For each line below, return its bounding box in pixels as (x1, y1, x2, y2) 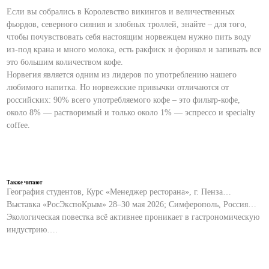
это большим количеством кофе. (7, 58, 126, 67)
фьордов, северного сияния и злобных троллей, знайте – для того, (7, 20, 247, 29)
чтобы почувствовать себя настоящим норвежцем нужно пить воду (7, 32, 252, 41)
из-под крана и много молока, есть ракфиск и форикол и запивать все (7, 45, 262, 54)
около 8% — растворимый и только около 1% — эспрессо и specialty (7, 108, 256, 117)
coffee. (7, 121, 31, 130)
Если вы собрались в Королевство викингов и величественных (7, 7, 235, 16)
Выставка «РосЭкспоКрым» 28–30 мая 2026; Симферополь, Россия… (7, 200, 257, 209)
